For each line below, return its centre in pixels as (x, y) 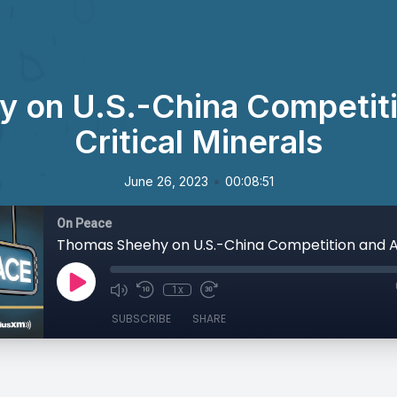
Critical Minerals (198, 142)
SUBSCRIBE (141, 319)
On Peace (84, 223)
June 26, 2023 (166, 181)
